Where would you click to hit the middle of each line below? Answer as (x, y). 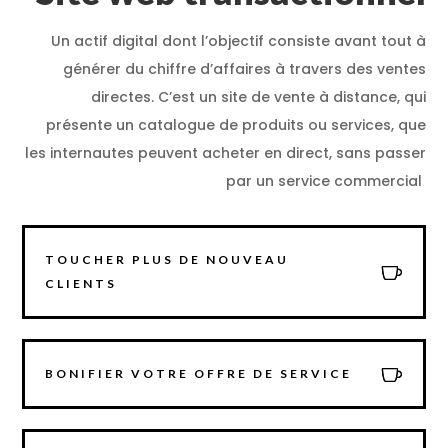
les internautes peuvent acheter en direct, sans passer (225, 152)
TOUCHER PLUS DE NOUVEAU (167, 259)
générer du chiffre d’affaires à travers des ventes (244, 68)
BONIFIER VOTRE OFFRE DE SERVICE (199, 373)
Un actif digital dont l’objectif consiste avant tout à (238, 40)
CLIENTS (81, 283)
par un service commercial (323, 180)
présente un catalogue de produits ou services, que (235, 124)
